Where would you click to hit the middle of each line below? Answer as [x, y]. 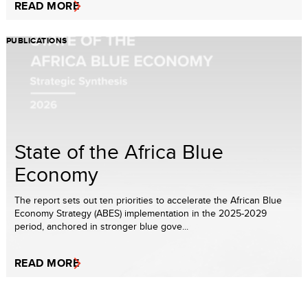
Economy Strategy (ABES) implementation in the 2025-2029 [141, 213]
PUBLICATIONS [37, 40]
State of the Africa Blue [119, 151]
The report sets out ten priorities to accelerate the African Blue [148, 200]
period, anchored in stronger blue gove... [101, 226]
